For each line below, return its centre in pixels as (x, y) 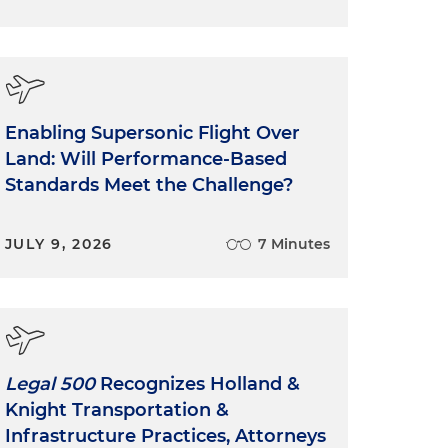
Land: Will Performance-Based (145, 158)
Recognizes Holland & (197, 383)
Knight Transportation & (116, 409)
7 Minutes (293, 243)
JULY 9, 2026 (59, 243)
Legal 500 (49, 383)
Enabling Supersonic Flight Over (152, 132)
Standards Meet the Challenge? (148, 184)
